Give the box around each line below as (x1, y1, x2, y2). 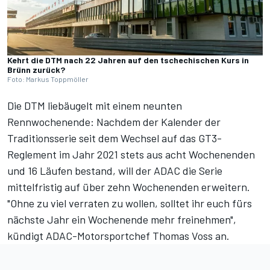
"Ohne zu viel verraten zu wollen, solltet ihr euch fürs (7, 196, 252, 210)
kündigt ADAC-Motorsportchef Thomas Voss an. (7, 229, 230, 243)
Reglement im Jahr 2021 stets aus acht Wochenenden (7, 148, 255, 162)
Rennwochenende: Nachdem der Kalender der (7, 115, 221, 129)
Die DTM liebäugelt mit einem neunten (7, 99, 182, 113)
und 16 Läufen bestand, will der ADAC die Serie (7, 164, 222, 178)
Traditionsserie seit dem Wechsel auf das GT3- (7, 131, 222, 145)
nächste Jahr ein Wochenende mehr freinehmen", (7, 213, 236, 227)
